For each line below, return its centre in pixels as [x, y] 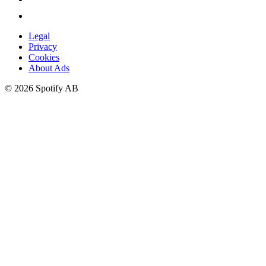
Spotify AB [56, 88]
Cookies [44, 58]
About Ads [49, 68]
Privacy [43, 47]
